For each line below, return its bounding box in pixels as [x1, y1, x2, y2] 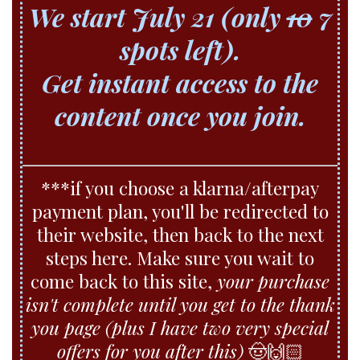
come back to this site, [31, 268, 217, 293]
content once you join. [54, 97, 306, 133]
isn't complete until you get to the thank [25, 291, 335, 317]
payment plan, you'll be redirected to [31, 198, 329, 223]
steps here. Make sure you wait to [46, 244, 314, 270]
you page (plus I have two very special [31, 314, 329, 340]
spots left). [119, 31, 241, 67]
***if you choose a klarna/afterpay [41, 174, 319, 200]
